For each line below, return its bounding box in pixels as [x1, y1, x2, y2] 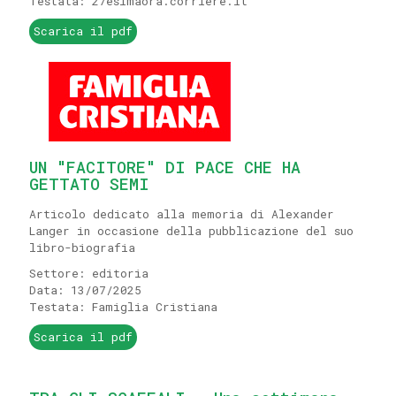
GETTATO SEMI [29, 173, 149, 194]
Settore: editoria [29, 265, 148, 281]
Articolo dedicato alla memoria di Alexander [29, 206, 334, 222]
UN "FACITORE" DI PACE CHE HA [29, 156, 301, 178]
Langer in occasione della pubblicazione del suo [29, 223, 354, 239]
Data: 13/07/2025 [29, 282, 141, 298]
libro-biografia [29, 240, 135, 255]
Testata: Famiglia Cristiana [29, 299, 217, 315]
